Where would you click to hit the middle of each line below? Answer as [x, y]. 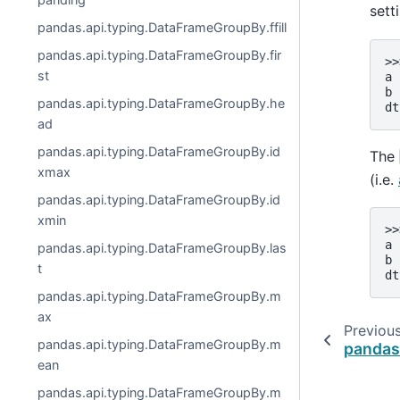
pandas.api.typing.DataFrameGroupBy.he [162, 103]
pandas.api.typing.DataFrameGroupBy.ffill [162, 27]
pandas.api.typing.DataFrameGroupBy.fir [160, 55]
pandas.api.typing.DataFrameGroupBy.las [162, 248]
